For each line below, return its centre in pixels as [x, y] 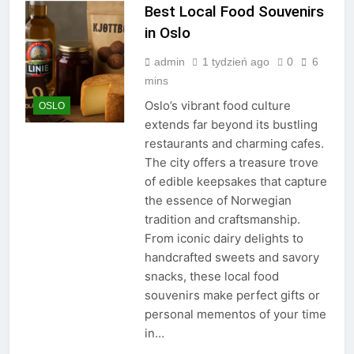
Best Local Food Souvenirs [234, 12]
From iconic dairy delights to [224, 239]
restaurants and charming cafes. [234, 144]
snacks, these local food [211, 277]
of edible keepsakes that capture [235, 182]
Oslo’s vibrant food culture [217, 106]
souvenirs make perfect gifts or [232, 296]
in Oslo [167, 33]
